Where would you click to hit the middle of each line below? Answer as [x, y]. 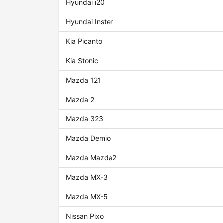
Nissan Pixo [85, 216]
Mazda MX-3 [87, 177]
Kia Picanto [84, 41]
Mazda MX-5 [87, 197]
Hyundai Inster [90, 22]
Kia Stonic [82, 61]
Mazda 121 [84, 80]
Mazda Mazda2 [91, 158]
